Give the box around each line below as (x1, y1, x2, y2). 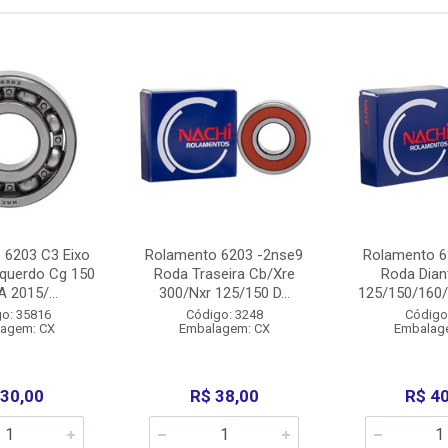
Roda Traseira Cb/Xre (153, 265, 295, 283)
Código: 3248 (185, 307, 263, 322)
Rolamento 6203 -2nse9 (145, 246, 304, 264)
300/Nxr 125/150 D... (158, 284, 290, 302)
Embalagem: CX (178, 321, 270, 336)
